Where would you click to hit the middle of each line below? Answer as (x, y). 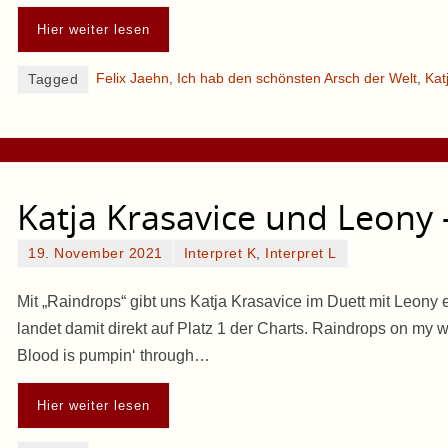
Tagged (53, 79)
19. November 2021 (95, 254)
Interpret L (301, 254)
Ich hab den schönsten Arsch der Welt (297, 78)
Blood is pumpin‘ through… (113, 355)
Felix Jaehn (132, 78)
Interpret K (219, 254)
